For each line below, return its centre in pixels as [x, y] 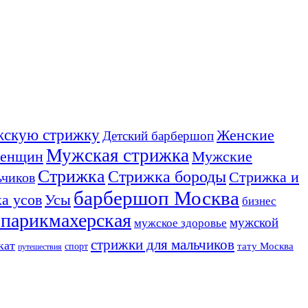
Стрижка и [264, 177]
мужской [254, 222]
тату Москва [265, 245]
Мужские [222, 156]
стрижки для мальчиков [163, 244]
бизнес [259, 201]
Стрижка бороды [167, 176]
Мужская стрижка [118, 155]
